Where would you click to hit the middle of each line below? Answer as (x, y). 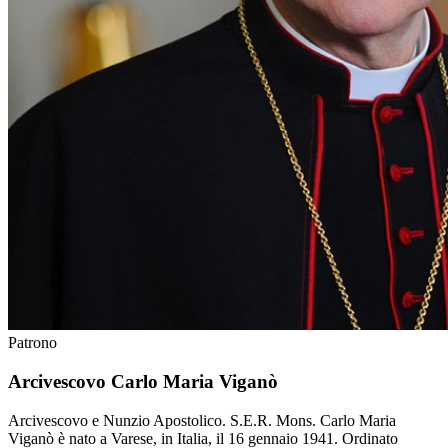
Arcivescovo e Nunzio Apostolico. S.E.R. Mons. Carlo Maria (202, 420)
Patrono (32, 343)
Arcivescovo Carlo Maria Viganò (143, 381)
